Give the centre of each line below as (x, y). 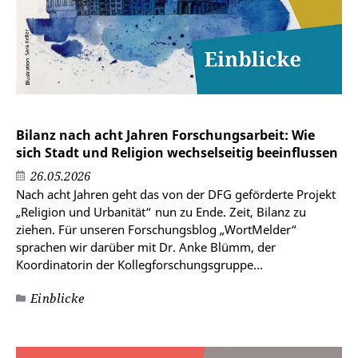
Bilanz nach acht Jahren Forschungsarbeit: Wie (165, 135)
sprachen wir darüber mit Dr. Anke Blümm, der (146, 247)
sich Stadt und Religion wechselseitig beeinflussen (177, 153)
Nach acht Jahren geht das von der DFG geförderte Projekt (176, 195)
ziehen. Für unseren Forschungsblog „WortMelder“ (157, 230)
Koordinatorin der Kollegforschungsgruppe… (139, 265)
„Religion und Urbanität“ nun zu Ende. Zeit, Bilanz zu (161, 212)
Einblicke (58, 298)
